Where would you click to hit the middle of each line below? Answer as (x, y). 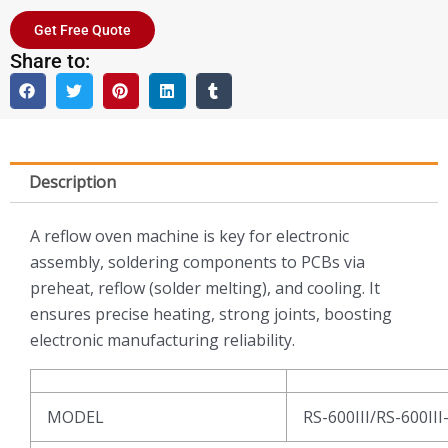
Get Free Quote (82, 29)
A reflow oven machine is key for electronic (189, 236)
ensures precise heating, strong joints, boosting (211, 314)
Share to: (50, 60)
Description (73, 182)
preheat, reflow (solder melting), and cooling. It (205, 288)
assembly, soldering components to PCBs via (197, 262)
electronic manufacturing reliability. (162, 340)
